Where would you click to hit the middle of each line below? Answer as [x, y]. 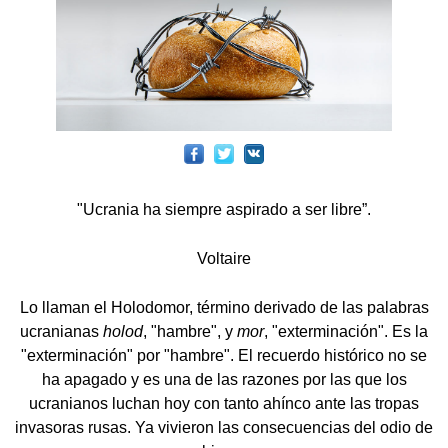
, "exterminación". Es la [346, 332]
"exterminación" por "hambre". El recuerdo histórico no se [224, 356]
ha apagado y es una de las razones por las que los [224, 380]
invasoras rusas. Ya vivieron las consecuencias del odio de [224, 428]
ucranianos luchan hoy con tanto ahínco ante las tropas [224, 404]
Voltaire [224, 259]
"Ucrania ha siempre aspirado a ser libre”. [224, 210]
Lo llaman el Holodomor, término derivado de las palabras [224, 308]
